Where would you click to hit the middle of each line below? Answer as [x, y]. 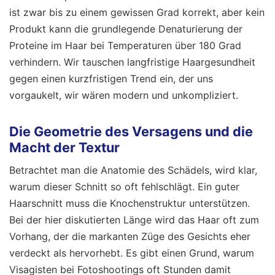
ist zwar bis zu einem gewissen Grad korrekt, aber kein [137, 12]
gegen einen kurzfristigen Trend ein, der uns [111, 78]
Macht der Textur [64, 148]
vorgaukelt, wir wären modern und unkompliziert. [124, 95]
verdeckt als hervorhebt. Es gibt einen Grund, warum [132, 253]
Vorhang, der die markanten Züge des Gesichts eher [130, 236]
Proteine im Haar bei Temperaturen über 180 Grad [125, 45]
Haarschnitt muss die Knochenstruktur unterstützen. [130, 203]
